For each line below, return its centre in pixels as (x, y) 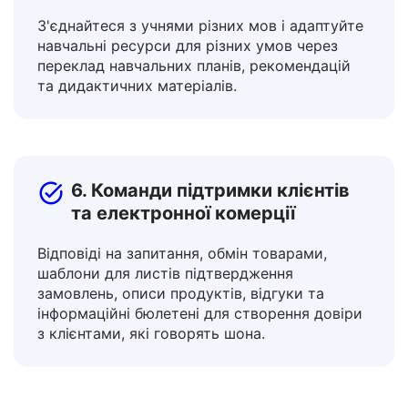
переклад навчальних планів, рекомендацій (194, 111)
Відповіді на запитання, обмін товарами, (182, 299)
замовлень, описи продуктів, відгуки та (181, 339)
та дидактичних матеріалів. (137, 131)
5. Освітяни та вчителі (173, 26)
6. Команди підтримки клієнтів (210, 236)
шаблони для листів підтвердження (165, 319)
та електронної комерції (183, 259)
